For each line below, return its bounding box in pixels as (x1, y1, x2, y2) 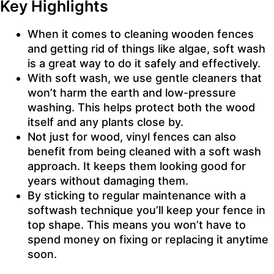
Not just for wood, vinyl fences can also (28, 130, 236, 143)
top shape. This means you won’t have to (28, 218, 246, 231)
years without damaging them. (28, 174, 188, 187)
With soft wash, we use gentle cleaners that (28, 71, 262, 84)
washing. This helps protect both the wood (28, 100, 255, 114)
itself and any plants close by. (28, 115, 183, 128)
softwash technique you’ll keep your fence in (28, 203, 265, 217)
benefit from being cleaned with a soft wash (28, 144, 261, 158)
